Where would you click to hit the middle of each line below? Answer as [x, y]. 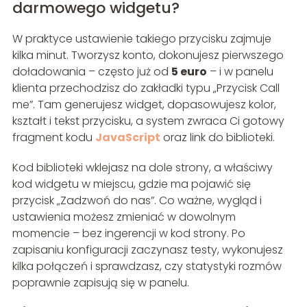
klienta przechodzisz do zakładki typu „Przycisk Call [146, 88]
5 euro [189, 72]
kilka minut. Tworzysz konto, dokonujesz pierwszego [148, 56]
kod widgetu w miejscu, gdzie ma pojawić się [131, 184]
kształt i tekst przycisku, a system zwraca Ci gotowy [148, 121]
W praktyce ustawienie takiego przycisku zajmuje [142, 39]
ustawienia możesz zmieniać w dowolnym [124, 217]
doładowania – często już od [91, 72]
